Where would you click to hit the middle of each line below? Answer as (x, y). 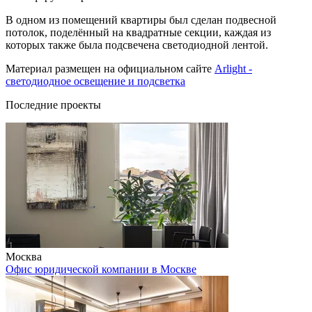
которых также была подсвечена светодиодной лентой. (137, 45)
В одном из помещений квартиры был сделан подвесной (141, 20)
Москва (24, 257)
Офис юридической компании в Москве (101, 270)
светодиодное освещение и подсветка (95, 81)
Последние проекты (53, 105)
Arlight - (233, 69)
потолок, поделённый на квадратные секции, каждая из (138, 33)
